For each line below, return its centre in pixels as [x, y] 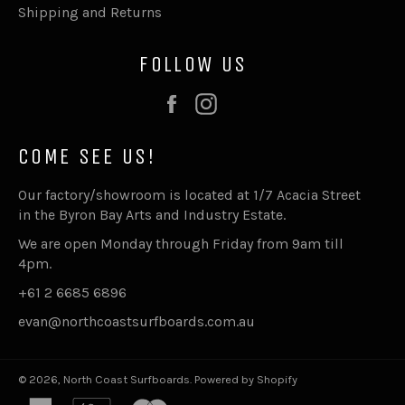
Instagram [259, 101]
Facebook [222, 101]
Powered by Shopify [246, 379]
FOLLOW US [193, 64]
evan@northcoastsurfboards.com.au [137, 321]
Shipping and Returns [90, 12]
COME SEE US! [87, 156]
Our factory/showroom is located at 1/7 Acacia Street [189, 195]
